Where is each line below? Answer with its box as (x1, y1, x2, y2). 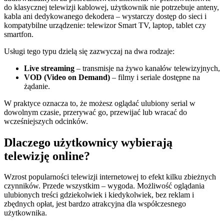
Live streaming (24, 63, 74, 72)
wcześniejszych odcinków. (4, 116, 88, 125)
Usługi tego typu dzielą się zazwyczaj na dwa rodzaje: (4, 46, 174, 55)
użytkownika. (4, 208, 47, 217)
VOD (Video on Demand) (24, 72, 110, 81)
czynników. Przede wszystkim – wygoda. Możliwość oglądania (4, 181, 204, 190)
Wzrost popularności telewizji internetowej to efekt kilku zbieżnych (4, 172, 216, 181)
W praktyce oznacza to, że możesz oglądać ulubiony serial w (4, 98, 195, 107)
